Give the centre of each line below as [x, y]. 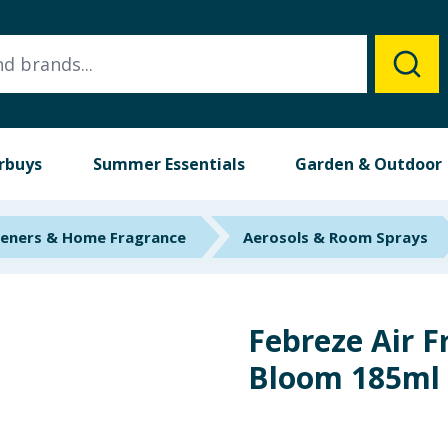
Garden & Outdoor [369, 164]
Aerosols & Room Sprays [335, 237]
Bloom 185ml [344, 377]
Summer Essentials [168, 164]
